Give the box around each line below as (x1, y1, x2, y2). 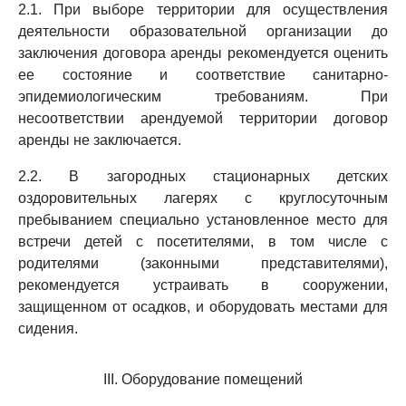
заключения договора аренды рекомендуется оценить (18, 45, 388, 61)
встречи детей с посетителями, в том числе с (18, 234, 388, 249)
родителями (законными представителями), (18, 256, 388, 271)
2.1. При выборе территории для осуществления (18, 2, 388, 17)
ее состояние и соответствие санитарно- (18, 67, 388, 82)
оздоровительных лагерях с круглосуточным (18, 190, 388, 206)
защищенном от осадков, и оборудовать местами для (18, 299, 388, 314)
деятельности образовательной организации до (18, 24, 388, 39)
